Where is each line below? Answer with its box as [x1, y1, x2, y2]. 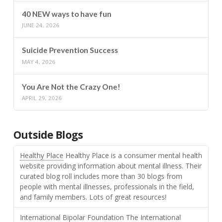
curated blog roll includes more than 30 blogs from [19, 171, 182, 181]
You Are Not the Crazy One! [21, 82, 120, 91]
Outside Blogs [13, 127, 83, 142]
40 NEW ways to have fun [21, 9, 111, 18]
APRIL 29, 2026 [21, 94, 62, 102]
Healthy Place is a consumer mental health [63, 151, 202, 161]
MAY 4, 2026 [21, 57, 55, 65]
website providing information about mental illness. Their [19, 161, 202, 171]
